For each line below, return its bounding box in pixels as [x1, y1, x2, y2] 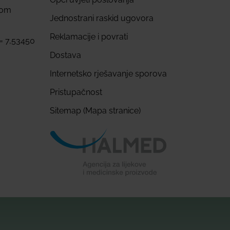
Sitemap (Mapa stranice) [50, 106, 141, 116]
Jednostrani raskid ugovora [50, 13, 154, 24]
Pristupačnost [50, 87, 102, 98]
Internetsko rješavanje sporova [50, 69, 167, 79]
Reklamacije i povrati [50, 32, 128, 42]
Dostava [50, 50, 81, 61]
